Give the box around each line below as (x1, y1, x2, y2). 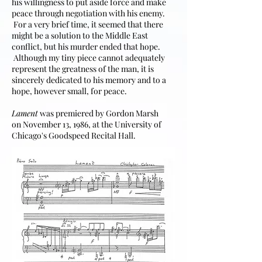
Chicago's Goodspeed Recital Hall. (12, 130, 136, 141)
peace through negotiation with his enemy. (12, 8, 165, 19)
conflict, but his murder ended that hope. (12, 41, 160, 52)
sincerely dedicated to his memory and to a (12, 74, 166, 85)
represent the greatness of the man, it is (12, 63, 154, 74)
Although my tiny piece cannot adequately (12, 52, 165, 63)
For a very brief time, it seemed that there (12, 19, 163, 30)
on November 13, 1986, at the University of (12, 119, 161, 130)
